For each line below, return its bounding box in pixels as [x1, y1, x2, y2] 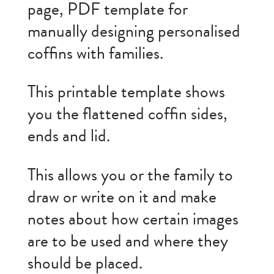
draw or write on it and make [27, 185, 217, 209]
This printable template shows [27, 80, 225, 105]
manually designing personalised [27, 19, 240, 43]
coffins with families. [27, 41, 163, 65]
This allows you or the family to [27, 163, 233, 187]
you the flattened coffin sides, [27, 102, 228, 127]
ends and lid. [27, 124, 110, 149]
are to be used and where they [27, 229, 228, 253]
